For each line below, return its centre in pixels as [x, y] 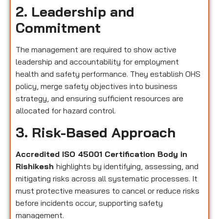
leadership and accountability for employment [97, 62]
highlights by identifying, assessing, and [127, 166]
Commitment [58, 28]
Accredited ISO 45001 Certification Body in [101, 154]
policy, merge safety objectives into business [97, 86]
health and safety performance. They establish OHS [108, 74]
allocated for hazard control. [66, 111]
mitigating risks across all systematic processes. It [107, 178]
